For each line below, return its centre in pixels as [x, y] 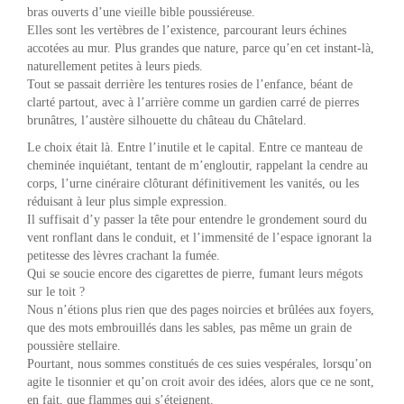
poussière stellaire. [74, 345]
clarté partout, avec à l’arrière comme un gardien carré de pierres [193, 102]
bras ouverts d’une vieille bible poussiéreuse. [141, 12]
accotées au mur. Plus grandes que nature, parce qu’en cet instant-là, [201, 48]
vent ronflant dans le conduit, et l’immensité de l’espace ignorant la [199, 237]
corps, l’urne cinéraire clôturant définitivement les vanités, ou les [193, 183]
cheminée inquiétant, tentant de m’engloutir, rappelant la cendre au [197, 165]
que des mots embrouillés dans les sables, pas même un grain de [189, 327]
